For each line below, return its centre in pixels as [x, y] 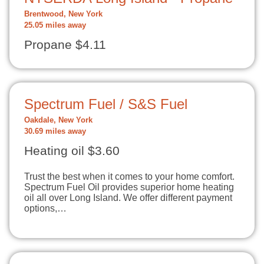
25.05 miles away [55, 25]
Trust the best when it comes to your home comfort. [129, 176]
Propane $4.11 [65, 45]
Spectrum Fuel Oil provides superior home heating [129, 187]
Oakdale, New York [58, 120]
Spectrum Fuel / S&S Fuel [106, 104]
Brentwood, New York [63, 14]
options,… [45, 208]
